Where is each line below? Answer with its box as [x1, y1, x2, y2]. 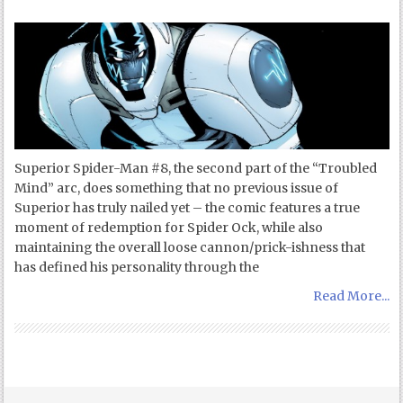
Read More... [312, 287, 390, 304]
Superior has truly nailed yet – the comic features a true [14, 199, 361, 216]
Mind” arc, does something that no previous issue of [14, 179, 339, 196]
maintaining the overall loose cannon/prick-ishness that [14, 238, 366, 255]
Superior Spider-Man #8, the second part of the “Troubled [14, 159, 378, 176]
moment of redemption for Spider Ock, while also [14, 219, 324, 236]
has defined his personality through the [14, 258, 260, 275]
